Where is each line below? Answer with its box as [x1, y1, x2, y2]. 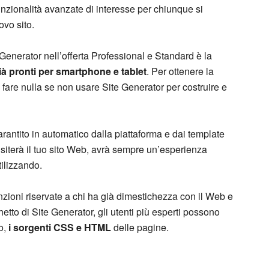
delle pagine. [111, 220, 169, 234]
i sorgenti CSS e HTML [8, 220, 111, 234]
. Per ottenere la [147, 64, 214, 78]
